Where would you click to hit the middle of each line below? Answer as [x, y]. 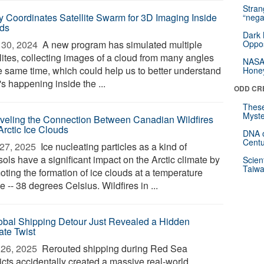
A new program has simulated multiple [121, 44]
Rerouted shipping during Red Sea [114, 248]
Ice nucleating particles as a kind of [113, 146]
